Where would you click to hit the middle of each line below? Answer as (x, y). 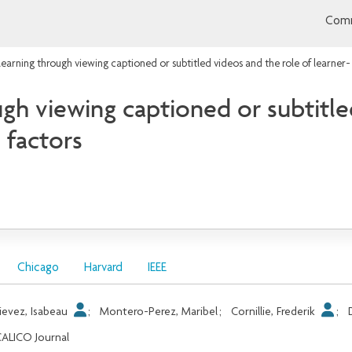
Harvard (103, 268)
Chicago (38, 268)
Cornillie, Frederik (275, 312)
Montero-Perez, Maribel (159, 312)
